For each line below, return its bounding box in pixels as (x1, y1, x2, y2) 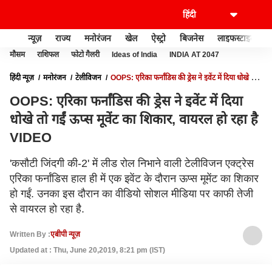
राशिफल (37, 50, 59, 59)
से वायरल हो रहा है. (10, 203, 84, 215)
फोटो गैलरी (71, 50, 100, 59)
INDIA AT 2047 (169, 50, 219, 59)
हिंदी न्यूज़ (10, 73, 34, 82)
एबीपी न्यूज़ (50, 229, 80, 239)
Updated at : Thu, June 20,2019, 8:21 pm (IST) (10, 246, 165, 254)
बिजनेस (180, 33, 203, 43)
